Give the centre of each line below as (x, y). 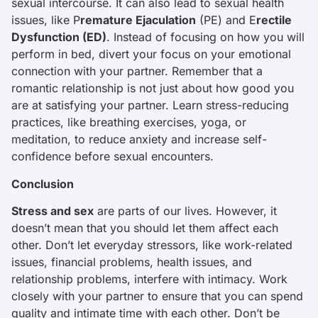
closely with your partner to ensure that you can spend (157, 296)
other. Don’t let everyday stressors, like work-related (152, 245)
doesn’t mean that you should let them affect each (145, 228)
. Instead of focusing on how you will (205, 37)
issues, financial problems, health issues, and (132, 262)
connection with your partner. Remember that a (137, 71)
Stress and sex (53, 211)
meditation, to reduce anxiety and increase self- (139, 139)
